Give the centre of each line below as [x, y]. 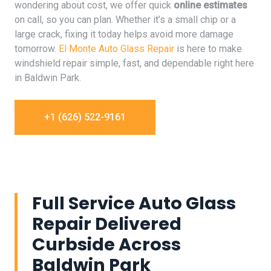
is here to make [208, 49]
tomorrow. [37, 49]
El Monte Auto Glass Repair [116, 49]
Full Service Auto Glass [134, 203]
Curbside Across [106, 244]
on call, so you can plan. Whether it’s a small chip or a [125, 20]
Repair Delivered [107, 224]
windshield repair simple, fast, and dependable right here [134, 63]
